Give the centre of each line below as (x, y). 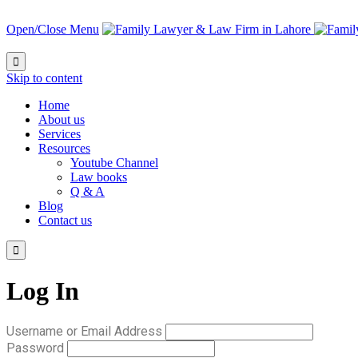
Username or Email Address (84, 331)
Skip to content (44, 78)
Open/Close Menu (53, 29)
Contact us (65, 220)
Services (60, 134)
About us (62, 119)
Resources (64, 148)
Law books (99, 177)
